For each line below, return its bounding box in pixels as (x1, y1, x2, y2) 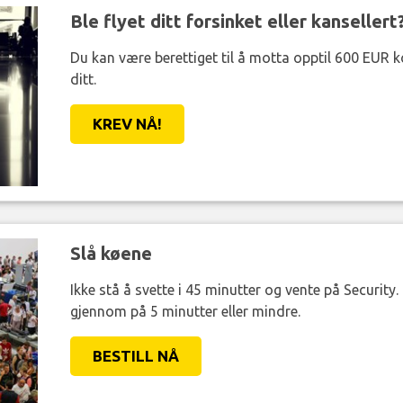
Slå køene (69, 243, 152, 264)
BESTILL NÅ (92, 347, 179, 365)
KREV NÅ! (92, 115, 162, 133)
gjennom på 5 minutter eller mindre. (69, 303, 300, 320)
